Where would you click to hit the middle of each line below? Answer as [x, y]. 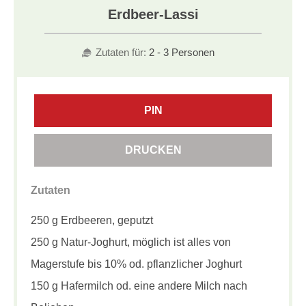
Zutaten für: [121, 53]
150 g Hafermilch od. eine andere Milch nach [139, 286]
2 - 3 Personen [182, 53]
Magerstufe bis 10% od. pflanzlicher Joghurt [136, 264]
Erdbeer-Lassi [153, 15]
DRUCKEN [153, 150]
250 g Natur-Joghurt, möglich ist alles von [131, 242]
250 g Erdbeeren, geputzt [92, 221]
